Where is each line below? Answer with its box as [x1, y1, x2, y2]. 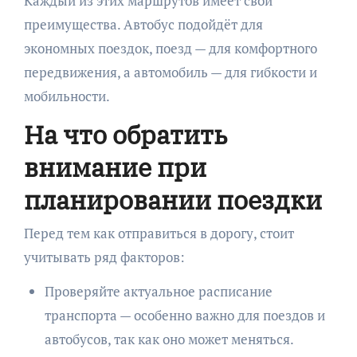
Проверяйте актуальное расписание [44, 282, 273, 301]
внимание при [23, 150, 206, 184]
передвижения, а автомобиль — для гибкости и [23, 62, 317, 81]
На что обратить [23, 117, 227, 151]
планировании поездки [23, 182, 322, 217]
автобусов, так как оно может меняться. [44, 330, 294, 349]
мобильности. [23, 86, 110, 105]
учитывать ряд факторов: [23, 248, 185, 267]
